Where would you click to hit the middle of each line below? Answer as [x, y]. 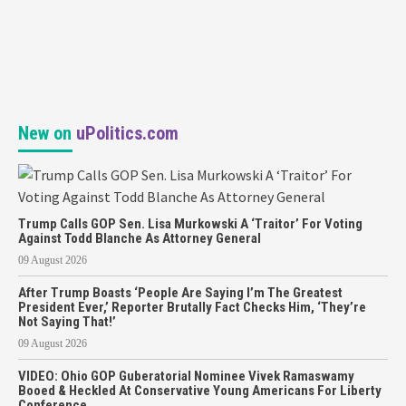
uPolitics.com [127, 133]
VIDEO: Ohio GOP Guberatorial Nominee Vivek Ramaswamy [186, 376]
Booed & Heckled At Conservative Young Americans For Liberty [200, 390]
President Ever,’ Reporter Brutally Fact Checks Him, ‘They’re [192, 307]
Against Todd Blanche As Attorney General [140, 238]
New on [47, 133]
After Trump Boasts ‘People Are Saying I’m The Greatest [180, 292]
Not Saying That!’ [67, 321]
